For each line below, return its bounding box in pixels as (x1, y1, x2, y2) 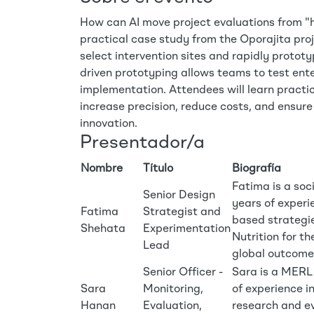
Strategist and (143, 207, 221, 218)
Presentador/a (80, 134, 205, 152)
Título (143, 163, 173, 175)
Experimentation (143, 224, 231, 235)
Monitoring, (143, 284, 203, 295)
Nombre (81, 163, 123, 175)
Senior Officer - (143, 267, 223, 278)
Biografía (232, 163, 281, 175)
